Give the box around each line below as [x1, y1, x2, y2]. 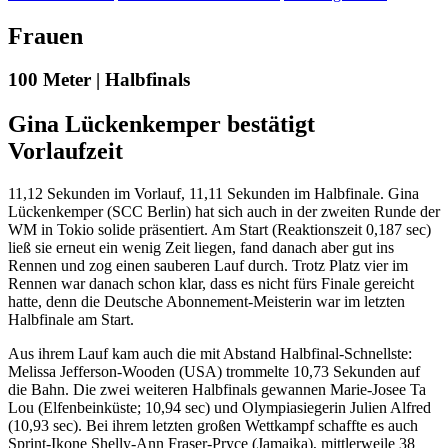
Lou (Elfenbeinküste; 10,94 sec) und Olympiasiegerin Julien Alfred [8, 399, 431, 417]
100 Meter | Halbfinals [8, 69, 190, 91]
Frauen [8, 22, 83, 49]
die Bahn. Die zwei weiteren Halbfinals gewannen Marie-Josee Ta [8, 381, 426, 399]
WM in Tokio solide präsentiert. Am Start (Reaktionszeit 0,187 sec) [8, 221, 431, 239]
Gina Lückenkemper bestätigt [8, 111, 315, 138]
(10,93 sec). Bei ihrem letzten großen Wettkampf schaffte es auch [8, 417, 418, 435]
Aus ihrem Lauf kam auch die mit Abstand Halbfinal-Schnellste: [8, 345, 412, 363]
